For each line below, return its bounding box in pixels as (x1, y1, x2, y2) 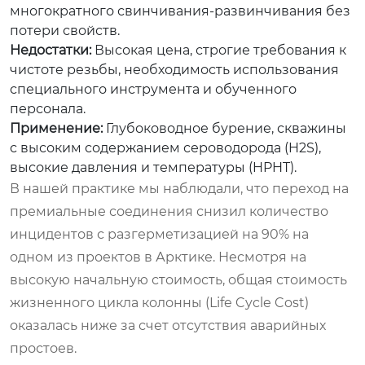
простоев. (10, 340, 77, 356)
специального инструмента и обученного (10, 81, 297, 97)
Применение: (10, 120, 103, 136)
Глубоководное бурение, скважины (103, 120, 346, 136)
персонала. (10, 100, 86, 117)
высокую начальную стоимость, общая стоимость (10, 271, 347, 288)
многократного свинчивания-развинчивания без (10, 2, 350, 19)
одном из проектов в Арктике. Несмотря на (10, 248, 306, 265)
